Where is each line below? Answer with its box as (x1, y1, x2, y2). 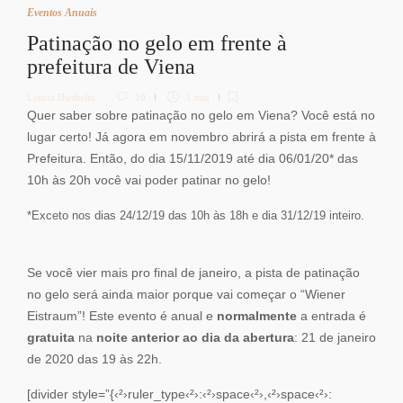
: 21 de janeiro (294, 331, 376, 345)
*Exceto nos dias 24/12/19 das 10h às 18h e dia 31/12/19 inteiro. (27, 209, 364, 223)
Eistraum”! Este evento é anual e (27, 309, 217, 324)
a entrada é (300, 309, 366, 324)
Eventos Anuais (27, 6, 97, 20)
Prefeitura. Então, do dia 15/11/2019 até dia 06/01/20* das (27, 152, 358, 166)
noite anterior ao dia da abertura (96, 331, 294, 345)
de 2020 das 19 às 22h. (27, 353, 162, 367)
